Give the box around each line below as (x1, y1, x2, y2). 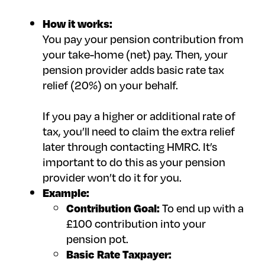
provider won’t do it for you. (43, 169, 182, 186)
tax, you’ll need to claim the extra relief (43, 123, 235, 140)
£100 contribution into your (66, 215, 206, 232)
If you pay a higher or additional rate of (43, 108, 235, 124)
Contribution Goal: (66, 200, 160, 216)
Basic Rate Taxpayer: (66, 246, 172, 263)
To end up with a (160, 200, 244, 216)
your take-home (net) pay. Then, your (43, 46, 228, 63)
